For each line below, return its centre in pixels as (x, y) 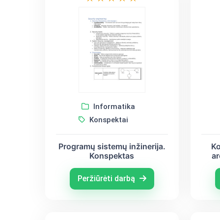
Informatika (113, 106)
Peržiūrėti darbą (107, 178)
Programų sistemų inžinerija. (112, 146)
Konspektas (112, 155)
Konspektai (108, 120)
